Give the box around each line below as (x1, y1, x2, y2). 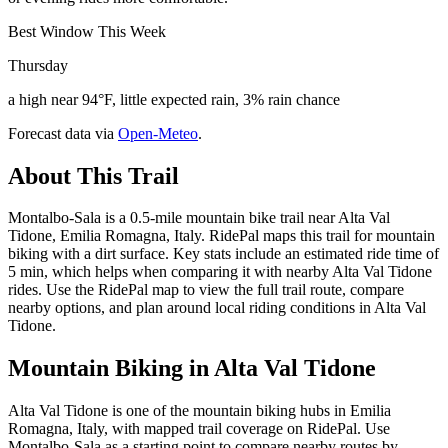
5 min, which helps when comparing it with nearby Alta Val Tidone (8, 263, 432, 281)
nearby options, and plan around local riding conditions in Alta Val (8, 299, 426, 317)
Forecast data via (8, 124, 114, 142)
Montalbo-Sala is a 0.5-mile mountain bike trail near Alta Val (8, 209, 390, 227)
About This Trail (8, 162, 179, 189)
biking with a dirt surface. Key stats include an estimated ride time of (8, 245, 439, 263)
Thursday (8, 56, 68, 74)
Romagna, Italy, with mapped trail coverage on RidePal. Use (8, 420, 390, 438)
